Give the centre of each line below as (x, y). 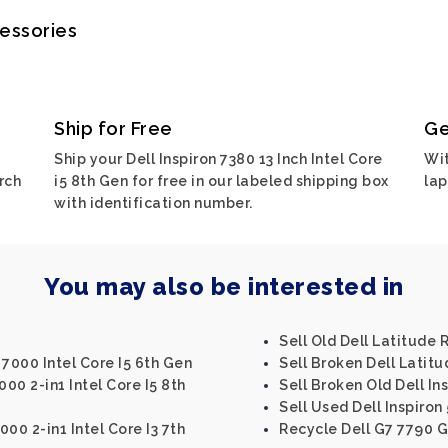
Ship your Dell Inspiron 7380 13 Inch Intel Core (218, 159)
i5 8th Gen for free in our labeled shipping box (221, 181)
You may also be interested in (224, 286)
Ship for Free (113, 128)
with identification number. (153, 203)
